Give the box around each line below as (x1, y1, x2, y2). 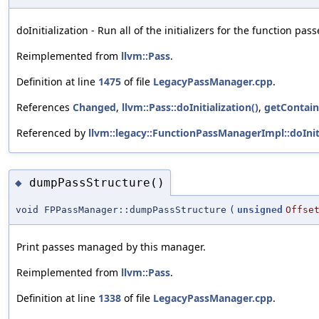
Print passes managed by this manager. (16, 240, 206, 254)
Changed (73, 100, 116, 114)
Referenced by (16, 125, 88, 140)
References (16, 100, 73, 114)
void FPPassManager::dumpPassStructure (16, 204, 226, 216)
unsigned (237, 204, 283, 216)
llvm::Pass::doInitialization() (122, 100, 258, 114)
